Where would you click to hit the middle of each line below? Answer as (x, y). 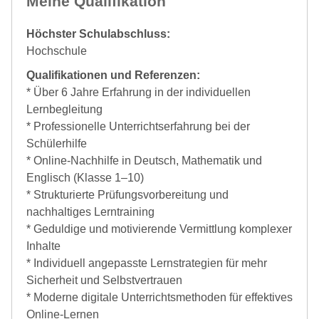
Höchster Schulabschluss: (98, 33)
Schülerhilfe (57, 143)
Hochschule (57, 51)
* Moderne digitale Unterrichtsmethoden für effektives (159, 297)
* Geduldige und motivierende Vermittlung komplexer (159, 229)
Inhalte (43, 246)
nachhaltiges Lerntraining (90, 211)
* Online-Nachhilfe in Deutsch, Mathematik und (144, 160)
